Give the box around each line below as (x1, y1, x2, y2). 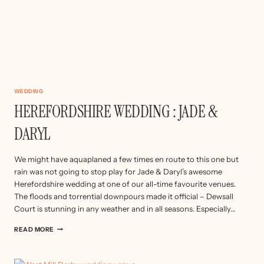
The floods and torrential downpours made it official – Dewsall (14, 192, 233, 202)
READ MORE (14, 226, 54, 234)
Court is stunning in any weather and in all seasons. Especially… (14, 204, 236, 214)
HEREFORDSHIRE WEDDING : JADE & (14, 101, 217, 123)
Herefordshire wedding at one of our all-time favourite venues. (14, 179, 236, 189)
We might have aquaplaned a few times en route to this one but (14, 154, 239, 164)
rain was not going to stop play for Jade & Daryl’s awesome (14, 167, 222, 177)
